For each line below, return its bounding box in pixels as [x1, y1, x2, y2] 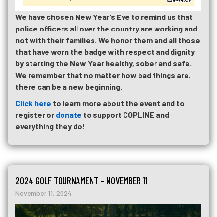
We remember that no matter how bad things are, [15, 70, 191, 79]
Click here [15, 98, 51, 108]
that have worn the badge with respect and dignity [15, 46, 195, 56]
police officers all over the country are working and [15, 23, 197, 33]
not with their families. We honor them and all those [15, 35, 200, 45]
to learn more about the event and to [51, 98, 185, 108]
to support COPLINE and [82, 109, 169, 119]
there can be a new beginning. [15, 81, 122, 91]
